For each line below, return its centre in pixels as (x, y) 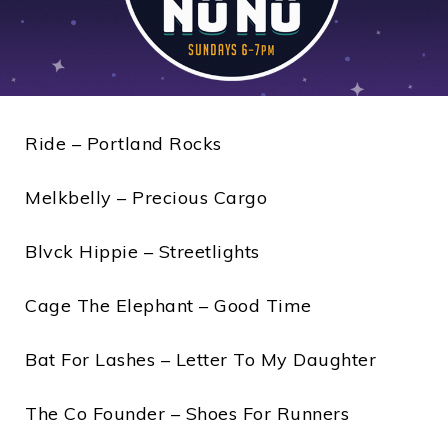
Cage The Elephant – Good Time (168, 306)
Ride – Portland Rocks (123, 144)
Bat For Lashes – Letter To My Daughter (200, 360)
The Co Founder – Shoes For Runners (187, 414)
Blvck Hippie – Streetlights (142, 252)
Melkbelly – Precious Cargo (146, 198)
